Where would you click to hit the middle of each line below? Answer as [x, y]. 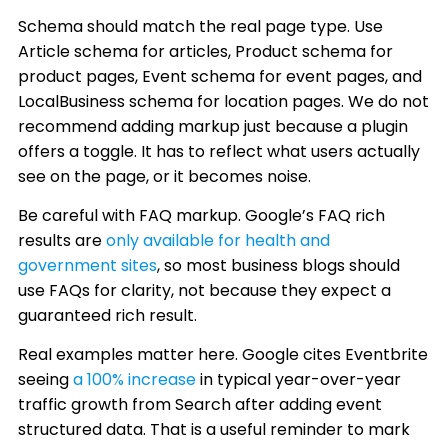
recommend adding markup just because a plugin [213, 126]
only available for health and [218, 240]
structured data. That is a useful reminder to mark [214, 429]
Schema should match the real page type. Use [201, 26]
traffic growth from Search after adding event [200, 404]
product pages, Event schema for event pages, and [220, 76]
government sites [88, 265]
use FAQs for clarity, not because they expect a [205, 290]
